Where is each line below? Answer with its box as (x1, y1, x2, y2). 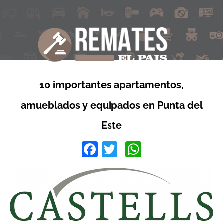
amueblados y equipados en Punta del (20, 99, 203, 111)
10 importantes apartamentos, (39, 79, 184, 91)
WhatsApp (141, 140, 215, 158)
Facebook (98, 140, 168, 158)
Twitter (117, 140, 165, 158)
